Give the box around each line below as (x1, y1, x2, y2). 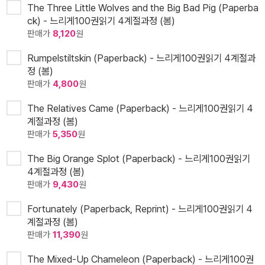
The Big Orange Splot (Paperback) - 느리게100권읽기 (27, 153, 250, 165)
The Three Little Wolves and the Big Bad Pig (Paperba (27, 2, 258, 14)
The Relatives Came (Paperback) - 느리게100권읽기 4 (27, 102, 253, 115)
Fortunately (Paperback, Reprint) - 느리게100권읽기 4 (27, 203, 253, 215)
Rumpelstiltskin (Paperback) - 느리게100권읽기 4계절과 (27, 52, 256, 64)
